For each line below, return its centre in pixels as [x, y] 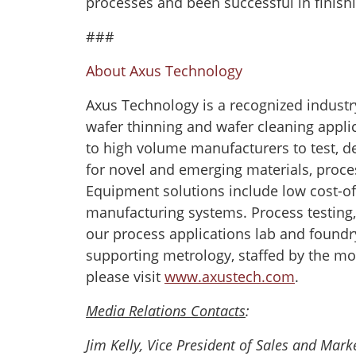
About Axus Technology [164, 71]
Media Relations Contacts [166, 311]
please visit [125, 277]
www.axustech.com [230, 277]
